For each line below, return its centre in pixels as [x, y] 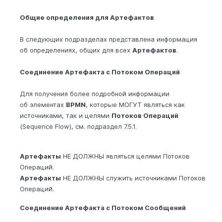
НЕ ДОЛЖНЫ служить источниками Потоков [133, 178]
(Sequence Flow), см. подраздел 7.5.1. [78, 127]
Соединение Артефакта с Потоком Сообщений [103, 208]
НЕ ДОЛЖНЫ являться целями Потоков [125, 156]
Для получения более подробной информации [95, 94]
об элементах [43, 105]
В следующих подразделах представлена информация [109, 39]
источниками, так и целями [66, 116]
